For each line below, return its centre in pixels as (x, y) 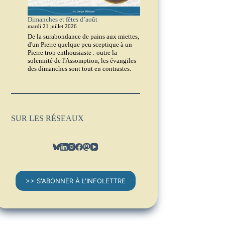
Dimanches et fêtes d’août (62, 20)
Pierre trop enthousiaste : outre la (72, 52)
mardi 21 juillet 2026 (52, 27)
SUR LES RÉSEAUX (48, 118)
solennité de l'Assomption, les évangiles (82, 60)
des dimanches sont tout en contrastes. (79, 68)
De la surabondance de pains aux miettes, (83, 36)
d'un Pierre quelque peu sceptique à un (80, 44)
